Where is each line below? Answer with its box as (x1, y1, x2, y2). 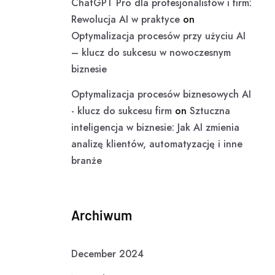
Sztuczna (190, 104, 230, 118)
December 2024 (71, 247, 144, 261)
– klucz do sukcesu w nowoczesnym (71, 45, 231, 60)
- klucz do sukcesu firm (71, 104, 172, 118)
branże (71, 153, 102, 168)
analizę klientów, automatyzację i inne (71, 137, 242, 151)
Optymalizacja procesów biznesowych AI (71, 87, 251, 101)
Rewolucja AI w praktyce (71, 12, 180, 26)
